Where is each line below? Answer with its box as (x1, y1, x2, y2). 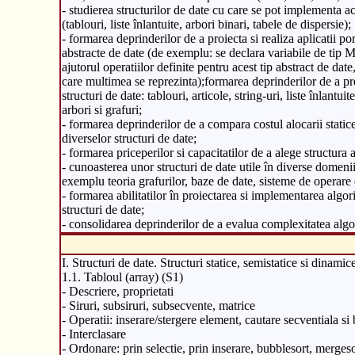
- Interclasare (61, 326, 126, 341)
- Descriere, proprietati (61, 284, 174, 298)
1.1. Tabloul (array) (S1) (61, 269, 183, 284)
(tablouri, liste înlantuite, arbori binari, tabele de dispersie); (61, 17, 351, 31)
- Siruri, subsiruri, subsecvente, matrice (61, 298, 255, 312)
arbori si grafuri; (61, 102, 142, 116)
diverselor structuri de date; (61, 131, 197, 145)
